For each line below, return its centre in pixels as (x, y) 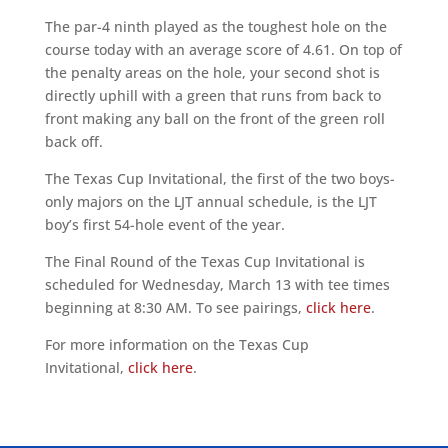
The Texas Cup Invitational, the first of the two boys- (219, 178)
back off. (73, 141)
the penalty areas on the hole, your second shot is (212, 72)
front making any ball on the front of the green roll (214, 118)
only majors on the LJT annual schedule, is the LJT (210, 201)
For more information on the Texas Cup (176, 344)
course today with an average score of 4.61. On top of (223, 49)
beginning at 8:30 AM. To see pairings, (175, 307)
